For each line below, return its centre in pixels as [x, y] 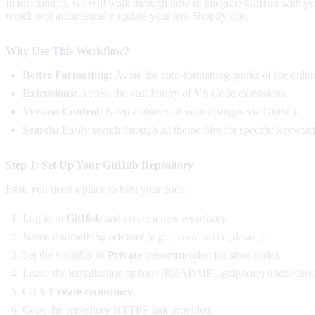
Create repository [91, 291]
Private [125, 255]
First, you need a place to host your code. [97, 188]
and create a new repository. [165, 218]
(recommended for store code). [211, 255]
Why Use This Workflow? [67, 51]
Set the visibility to [65, 255]
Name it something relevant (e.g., [97, 236]
